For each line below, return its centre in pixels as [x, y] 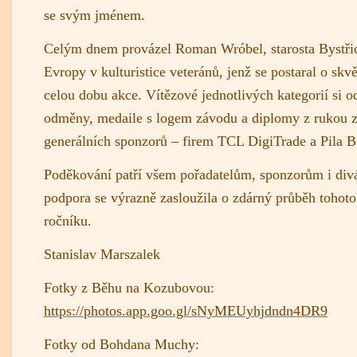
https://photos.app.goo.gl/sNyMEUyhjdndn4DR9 [186, 310]
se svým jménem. [94, 15]
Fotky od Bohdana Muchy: [122, 344]
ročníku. [68, 220]
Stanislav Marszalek [102, 254]
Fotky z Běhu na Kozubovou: [129, 287]
